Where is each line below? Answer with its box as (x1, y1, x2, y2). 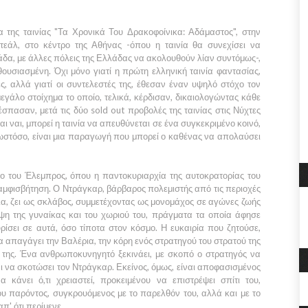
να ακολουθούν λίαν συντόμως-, (134, 52, 261, 63)
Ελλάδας (94, 52, 134, 63)
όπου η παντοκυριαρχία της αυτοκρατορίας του (67, 170, 261, 181)
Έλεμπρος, (24, 170, 67, 181)
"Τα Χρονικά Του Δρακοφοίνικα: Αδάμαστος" (50, 26, 236, 37)
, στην (236, 26, 261, 37)
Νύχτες (233, 104, 261, 115)
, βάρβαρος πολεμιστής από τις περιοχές (102, 183, 261, 194)
